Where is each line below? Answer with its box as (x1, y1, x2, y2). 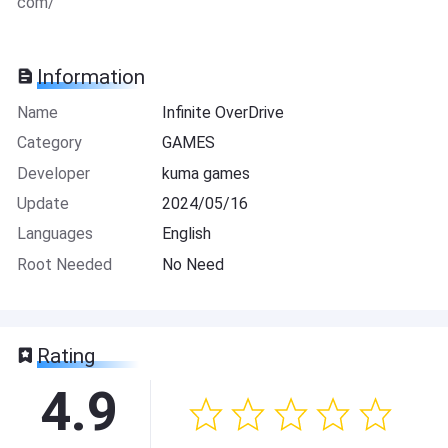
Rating (37, 343, 96, 368)
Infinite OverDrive (162, 102, 285, 122)
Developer (16, 163, 90, 183)
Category (16, 133, 82, 153)
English (162, 224, 212, 244)
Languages (16, 224, 93, 244)
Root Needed (16, 254, 112, 274)
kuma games (162, 163, 251, 183)
